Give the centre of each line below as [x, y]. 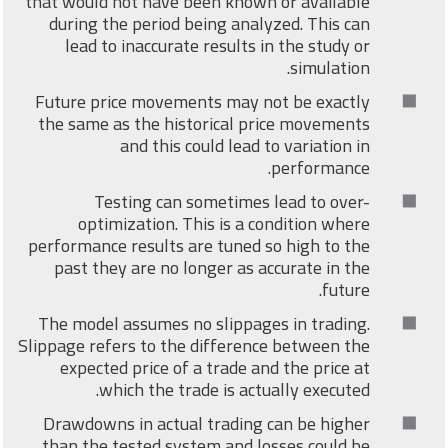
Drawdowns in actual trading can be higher [209, 424]
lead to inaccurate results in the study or [220, 46]
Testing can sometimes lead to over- [235, 202]
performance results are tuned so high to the [202, 246]
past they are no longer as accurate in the [215, 268]
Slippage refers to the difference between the [197, 346]
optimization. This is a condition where [227, 224]
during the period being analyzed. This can [212, 24]
